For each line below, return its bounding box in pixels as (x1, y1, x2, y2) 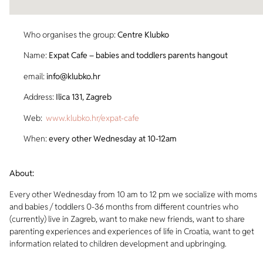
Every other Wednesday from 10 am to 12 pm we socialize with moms (9, 188, 257, 200)
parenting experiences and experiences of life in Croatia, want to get (9, 225, 254, 237)
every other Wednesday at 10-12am (49, 133, 177, 144)
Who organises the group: (23, 29, 117, 40)
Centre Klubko (117, 29, 169, 40)
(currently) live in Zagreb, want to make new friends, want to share (9, 213, 245, 224)
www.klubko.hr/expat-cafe (46, 112, 139, 123)
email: (23, 70, 46, 82)
